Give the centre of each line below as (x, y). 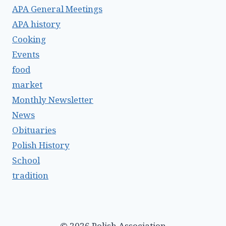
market (27, 85)
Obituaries (34, 130)
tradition (30, 176)
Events (26, 54)
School (26, 160)
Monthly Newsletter (53, 100)
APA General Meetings (57, 9)
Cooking (29, 39)
